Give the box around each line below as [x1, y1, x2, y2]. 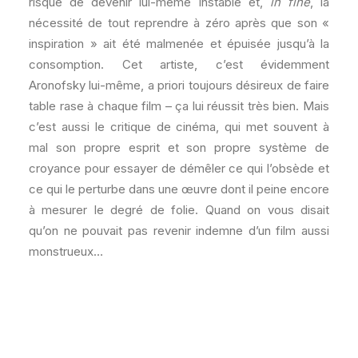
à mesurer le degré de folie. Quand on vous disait [29, 202, 329, 218]
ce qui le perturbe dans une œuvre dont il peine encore [29, 181, 329, 197]
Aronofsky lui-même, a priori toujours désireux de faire [29, 78, 329, 93]
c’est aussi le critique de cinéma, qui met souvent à [29, 119, 329, 135]
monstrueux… [29, 244, 103, 260]
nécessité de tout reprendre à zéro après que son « [29, 15, 329, 31]
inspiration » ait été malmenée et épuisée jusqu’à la [29, 36, 329, 52]
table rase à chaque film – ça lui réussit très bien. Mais [29, 98, 329, 114]
